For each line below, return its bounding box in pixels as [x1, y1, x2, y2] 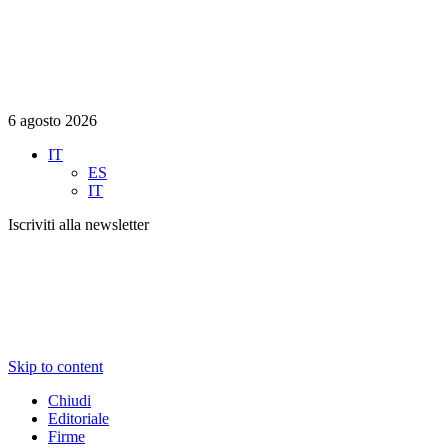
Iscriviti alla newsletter [8, 216, 149, 233]
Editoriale [48, 409, 109, 427]
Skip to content [8, 357, 103, 375]
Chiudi [48, 391, 91, 409]
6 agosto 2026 [8, 112, 97, 129]
